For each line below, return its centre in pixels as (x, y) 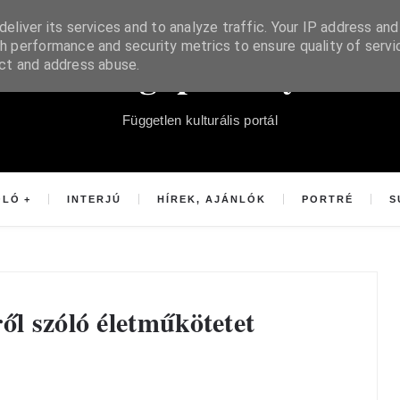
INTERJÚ (94, 199)
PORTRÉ (328, 199)
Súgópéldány (200, 74)
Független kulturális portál (200, 120)
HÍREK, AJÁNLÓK (212, 199)
